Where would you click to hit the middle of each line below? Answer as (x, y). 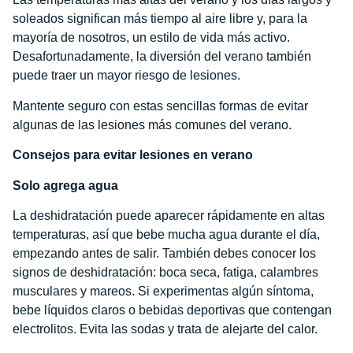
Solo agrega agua (65, 185)
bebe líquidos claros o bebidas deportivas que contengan (172, 310)
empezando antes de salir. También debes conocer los (164, 253)
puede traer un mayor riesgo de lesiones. (126, 76)
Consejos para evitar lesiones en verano (133, 155)
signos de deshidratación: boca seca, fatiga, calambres (165, 272)
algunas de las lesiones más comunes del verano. (152, 124)
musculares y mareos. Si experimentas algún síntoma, (163, 291)
